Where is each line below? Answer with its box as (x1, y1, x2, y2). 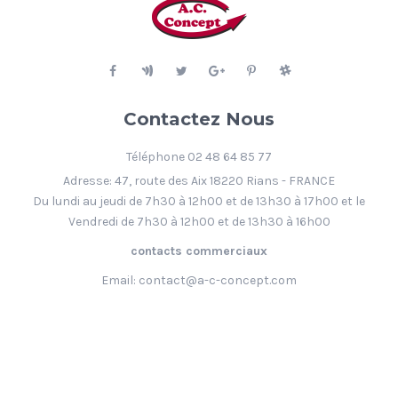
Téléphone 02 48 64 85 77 (126, 148, 272, 164)
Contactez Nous (123, 107, 275, 130)
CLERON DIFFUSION (128, 363, 241, 379)
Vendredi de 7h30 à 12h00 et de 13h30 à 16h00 (68, 213, 330, 229)
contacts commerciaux (131, 243, 267, 259)
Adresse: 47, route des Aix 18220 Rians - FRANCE (63, 172, 335, 188)
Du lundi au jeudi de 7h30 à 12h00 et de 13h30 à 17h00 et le (33, 193, 365, 209)
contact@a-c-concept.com (139, 272, 297, 288)
